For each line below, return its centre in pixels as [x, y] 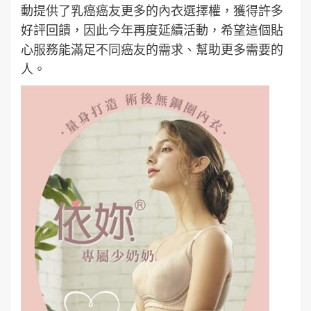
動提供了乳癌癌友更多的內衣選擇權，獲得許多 [152, 11]
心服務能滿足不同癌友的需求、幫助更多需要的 [152, 50]
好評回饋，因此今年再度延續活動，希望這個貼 [152, 30]
